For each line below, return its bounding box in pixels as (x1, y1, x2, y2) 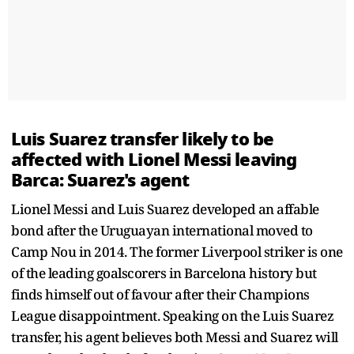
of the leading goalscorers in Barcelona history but (11, 263, 317, 282)
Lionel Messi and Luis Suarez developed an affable (11, 199, 319, 218)
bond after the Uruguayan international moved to (11, 220, 313, 239)
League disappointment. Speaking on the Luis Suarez (11, 306, 333, 325)
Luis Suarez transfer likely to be (11, 125, 274, 153)
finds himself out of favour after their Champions (11, 284, 310, 303)
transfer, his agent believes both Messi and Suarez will (11, 327, 338, 346)
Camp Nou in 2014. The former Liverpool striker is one (11, 242, 343, 261)
